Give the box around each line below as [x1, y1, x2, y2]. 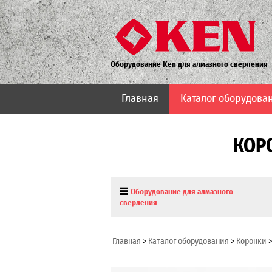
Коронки [236, 236, 267, 246]
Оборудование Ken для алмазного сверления [110, 59, 268, 69]
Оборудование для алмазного [131, 187, 233, 196]
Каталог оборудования [148, 236, 229, 246]
